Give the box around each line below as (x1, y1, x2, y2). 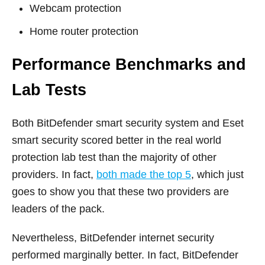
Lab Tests (12, 81, 86, 99)
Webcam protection (30, 2, 121, 15)
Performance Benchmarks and (12, 56, 246, 74)
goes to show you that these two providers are (12, 186, 229, 198)
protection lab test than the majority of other (12, 151, 216, 164)
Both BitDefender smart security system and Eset (12, 117, 244, 130)
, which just (191, 169, 244, 181)
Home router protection (30, 25, 138, 38)
